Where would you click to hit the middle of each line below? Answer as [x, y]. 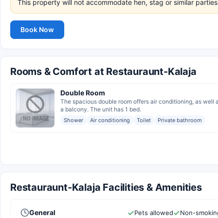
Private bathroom [180, 120]
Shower [73, 120]
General [42, 212]
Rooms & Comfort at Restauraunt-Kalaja [103, 72]
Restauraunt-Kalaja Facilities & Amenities [106, 187]
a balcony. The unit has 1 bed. [101, 109]
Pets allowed [154, 213]
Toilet [144, 120]
